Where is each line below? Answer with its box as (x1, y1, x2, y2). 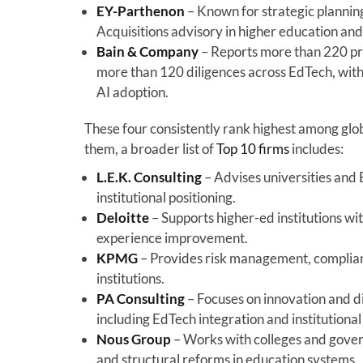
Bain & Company (96, 42, 199, 60)
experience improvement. (96, 228, 248, 246)
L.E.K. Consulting (96, 168, 202, 186)
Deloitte (96, 208, 149, 226)
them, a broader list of (83, 139, 214, 157)
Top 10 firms (216, 139, 289, 157)
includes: (288, 139, 344, 157)
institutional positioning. (96, 188, 236, 206)
